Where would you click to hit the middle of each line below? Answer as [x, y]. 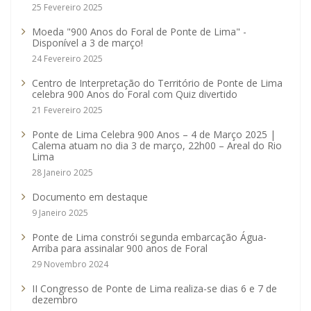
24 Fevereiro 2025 [67, 59]
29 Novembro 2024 [70, 264]
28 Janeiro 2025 [62, 173]
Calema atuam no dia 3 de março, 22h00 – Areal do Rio [157, 146]
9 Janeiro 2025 [60, 213]
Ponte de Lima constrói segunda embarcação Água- [149, 237]
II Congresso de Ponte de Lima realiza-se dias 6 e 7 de [154, 289]
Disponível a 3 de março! [87, 43]
